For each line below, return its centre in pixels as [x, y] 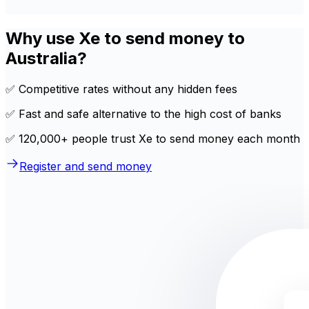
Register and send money [86, 167]
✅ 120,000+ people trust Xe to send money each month [153, 139]
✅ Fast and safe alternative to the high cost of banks [143, 114]
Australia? [46, 59]
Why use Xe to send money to [125, 39]
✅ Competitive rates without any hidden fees [121, 89]
